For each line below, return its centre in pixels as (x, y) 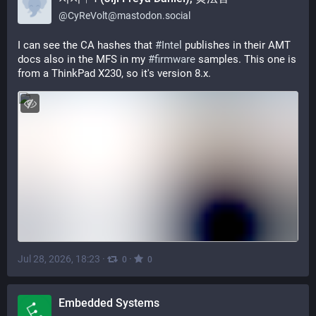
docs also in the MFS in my (83, 59)
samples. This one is (246, 59)
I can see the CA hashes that (86, 45)
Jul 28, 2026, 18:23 (59, 259)
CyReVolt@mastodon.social (129, 16)
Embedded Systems (109, 303)
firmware (175, 59)
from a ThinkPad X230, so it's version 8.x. (114, 73)
